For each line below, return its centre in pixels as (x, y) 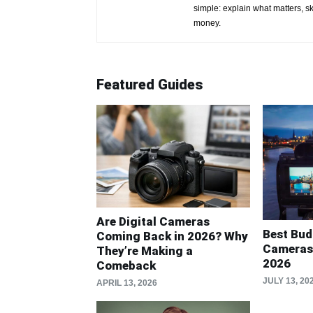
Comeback (126, 265)
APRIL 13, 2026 (127, 283)
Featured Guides (150, 85)
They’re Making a (145, 250)
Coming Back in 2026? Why (172, 236)
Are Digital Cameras (153, 221)
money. (207, 23)
